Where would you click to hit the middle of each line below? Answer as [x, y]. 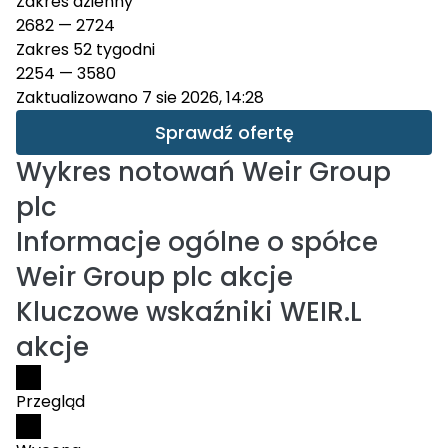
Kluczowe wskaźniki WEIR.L [189, 312]
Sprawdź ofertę [224, 132]
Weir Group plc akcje [154, 277]
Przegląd [50, 401]
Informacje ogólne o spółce [197, 242]
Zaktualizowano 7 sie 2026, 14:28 [140, 97]
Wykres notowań [125, 172]
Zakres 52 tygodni [85, 49]
